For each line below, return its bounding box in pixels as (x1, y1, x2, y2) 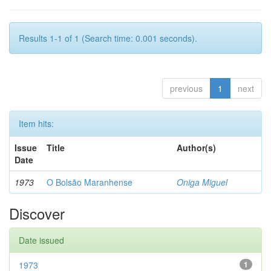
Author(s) (177, 141, 216, 154)
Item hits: (19, 117, 54, 129)
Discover (9, 202, 65, 224)
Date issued (19, 233, 64, 246)
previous (170, 82, 203, 94)
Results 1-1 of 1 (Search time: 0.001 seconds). (19, 31, 197, 44)
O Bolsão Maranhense (47, 175, 132, 188)
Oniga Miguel (177, 175, 227, 188)
